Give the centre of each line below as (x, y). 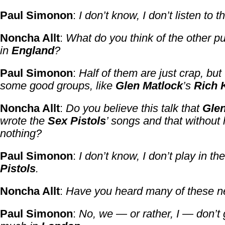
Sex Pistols (77, 121)
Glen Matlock (149, 86)
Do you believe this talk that (134, 108)
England (33, 50)
